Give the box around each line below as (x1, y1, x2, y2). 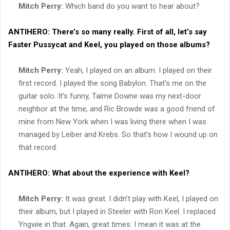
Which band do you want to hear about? (63, 1, 200, 11)
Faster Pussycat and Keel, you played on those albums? (8, 40, 210, 49)
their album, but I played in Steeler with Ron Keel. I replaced (18, 206, 216, 216)
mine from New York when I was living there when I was (18, 117, 206, 126)
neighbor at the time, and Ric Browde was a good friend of (18, 104, 215, 113)
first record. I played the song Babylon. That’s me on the (18, 78, 206, 88)
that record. (18, 142, 57, 152)
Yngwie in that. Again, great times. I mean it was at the (18, 219, 201, 229)
